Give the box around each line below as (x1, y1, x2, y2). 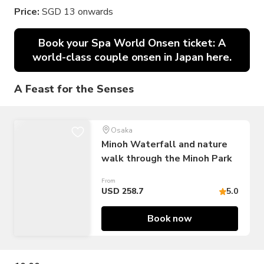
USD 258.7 (101, 186, 143, 197)
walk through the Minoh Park (101, 152, 232, 165)
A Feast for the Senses (14, 82, 134, 96)
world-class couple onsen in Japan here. (32, 50, 232, 64)
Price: (14, 5, 42, 18)
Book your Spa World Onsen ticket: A (38, 36, 226, 50)
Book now (147, 212, 193, 225)
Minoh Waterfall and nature (101, 138, 227, 151)
